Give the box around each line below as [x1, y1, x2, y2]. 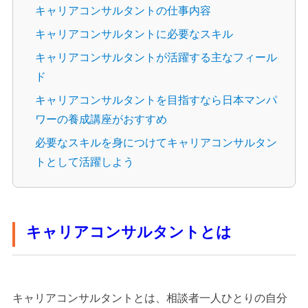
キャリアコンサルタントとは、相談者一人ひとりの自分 [12, 292, 288, 305]
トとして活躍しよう [35, 156, 135, 168]
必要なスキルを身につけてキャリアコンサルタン [35, 137, 278, 149]
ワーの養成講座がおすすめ [35, 113, 168, 126]
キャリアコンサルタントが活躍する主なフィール [35, 52, 278, 64]
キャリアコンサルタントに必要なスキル [35, 28, 234, 41]
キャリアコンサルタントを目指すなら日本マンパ [35, 94, 278, 107]
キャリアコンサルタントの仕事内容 [35, 5, 212, 17]
